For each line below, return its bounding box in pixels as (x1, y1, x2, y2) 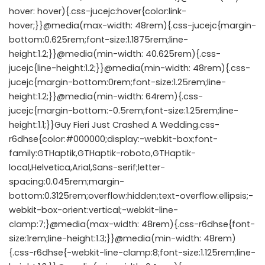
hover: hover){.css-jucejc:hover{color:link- (9, 5, 186, 17)
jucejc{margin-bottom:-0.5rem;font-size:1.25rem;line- (9, 105, 238, 117)
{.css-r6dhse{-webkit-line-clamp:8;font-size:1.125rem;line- (9, 247, 256, 258)
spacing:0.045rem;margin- (9, 176, 124, 188)
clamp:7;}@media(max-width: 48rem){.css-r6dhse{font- (9, 218, 255, 230)
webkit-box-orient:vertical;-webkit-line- (9, 204, 178, 216)
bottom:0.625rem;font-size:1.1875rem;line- (9, 34, 188, 46)
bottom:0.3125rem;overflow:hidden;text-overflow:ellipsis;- (9, 190, 253, 202)
